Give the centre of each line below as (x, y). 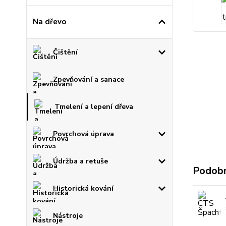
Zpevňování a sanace (89, 79)
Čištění (65, 52)
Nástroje (68, 215)
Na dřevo (49, 21)
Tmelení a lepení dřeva (94, 106)
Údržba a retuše (80, 161)
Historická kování (83, 188)
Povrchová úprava (83, 134)
